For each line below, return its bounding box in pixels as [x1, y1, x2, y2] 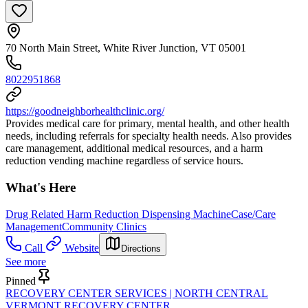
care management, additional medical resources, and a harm [5, 142, 263, 155]
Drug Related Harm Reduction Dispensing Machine [5, 208, 231, 220]
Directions [121, 243, 161, 254]
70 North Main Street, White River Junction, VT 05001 [5, 42, 246, 54]
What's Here [5, 179, 76, 195]
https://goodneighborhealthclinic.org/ [5, 105, 164, 118]
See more [5, 255, 46, 267]
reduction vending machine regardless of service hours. [5, 155, 243, 167]
